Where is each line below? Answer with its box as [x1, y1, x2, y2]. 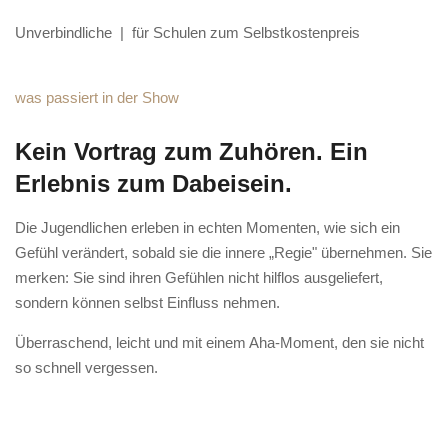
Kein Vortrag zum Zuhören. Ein [15, 138, 368, 165]
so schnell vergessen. [15, 359, 158, 376]
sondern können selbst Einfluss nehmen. [15, 294, 280, 311]
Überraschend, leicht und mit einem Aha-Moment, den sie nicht [15, 334, 424, 351]
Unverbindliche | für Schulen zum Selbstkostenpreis [15, 23, 360, 41]
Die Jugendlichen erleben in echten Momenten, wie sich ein [15, 219, 400, 236]
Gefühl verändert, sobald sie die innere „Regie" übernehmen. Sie [15, 244, 432, 261]
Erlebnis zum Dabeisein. [15, 170, 292, 197]
